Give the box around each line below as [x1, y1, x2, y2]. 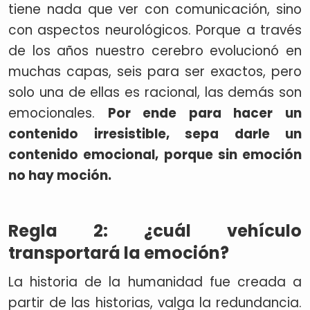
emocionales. [8, 104, 108, 122]
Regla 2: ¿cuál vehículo [8, 219, 302, 242]
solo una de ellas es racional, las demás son [8, 83, 302, 102]
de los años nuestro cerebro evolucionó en [8, 42, 302, 60]
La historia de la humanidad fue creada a [8, 273, 302, 291]
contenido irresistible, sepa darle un [8, 125, 302, 143]
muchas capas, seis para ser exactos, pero [8, 62, 302, 81]
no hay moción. [8, 166, 111, 185]
